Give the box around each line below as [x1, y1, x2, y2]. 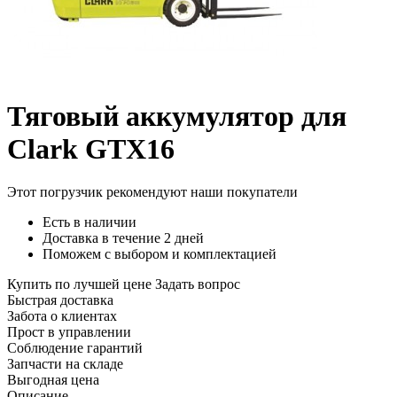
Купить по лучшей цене [7, 276, 152, 292]
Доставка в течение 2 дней [43, 230, 204, 246]
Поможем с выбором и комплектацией [43, 246, 276, 262]
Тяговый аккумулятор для [7, 100, 346, 132]
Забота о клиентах [7, 308, 117, 324]
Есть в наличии [43, 214, 136, 230]
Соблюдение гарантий [7, 340, 143, 356]
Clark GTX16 [7, 133, 175, 165]
